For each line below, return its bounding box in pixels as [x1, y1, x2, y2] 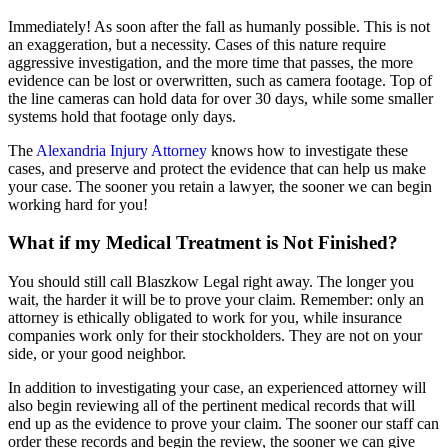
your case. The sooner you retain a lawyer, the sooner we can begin [8, 177, 432, 195]
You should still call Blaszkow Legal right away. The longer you [8, 273, 414, 291]
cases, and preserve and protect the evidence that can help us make [8, 159, 426, 177]
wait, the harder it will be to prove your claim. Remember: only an [8, 291, 424, 309]
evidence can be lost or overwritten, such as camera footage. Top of [8, 71, 432, 89]
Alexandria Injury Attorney [36, 141, 207, 159]
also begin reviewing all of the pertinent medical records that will [8, 397, 415, 415]
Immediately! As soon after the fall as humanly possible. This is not [8, 17, 430, 35]
